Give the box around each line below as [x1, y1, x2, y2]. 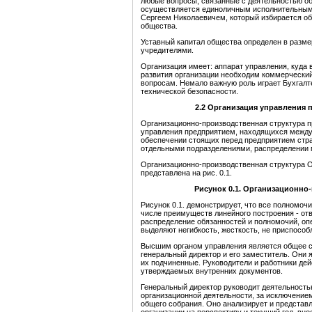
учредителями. [141, 46, 194, 55]
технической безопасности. [141, 87, 238, 96]
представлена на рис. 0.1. [141, 169, 232, 178]
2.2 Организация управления [194, 103, 306, 112]
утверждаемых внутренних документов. [141, 267, 283, 276]
